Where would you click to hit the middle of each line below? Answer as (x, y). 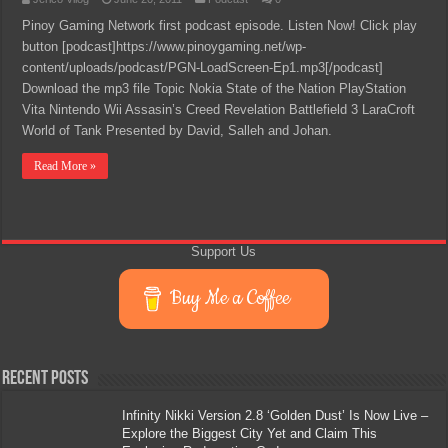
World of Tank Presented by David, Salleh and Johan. (177, 130)
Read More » (65, 166)
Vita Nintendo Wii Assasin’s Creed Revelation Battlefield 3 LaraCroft (219, 109)
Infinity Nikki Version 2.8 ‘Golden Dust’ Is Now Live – (275, 415)
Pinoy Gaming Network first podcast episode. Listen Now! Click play (220, 25)
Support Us (224, 251)
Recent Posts (45, 379)
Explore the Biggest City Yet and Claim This (250, 433)
